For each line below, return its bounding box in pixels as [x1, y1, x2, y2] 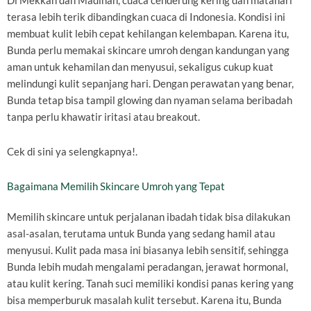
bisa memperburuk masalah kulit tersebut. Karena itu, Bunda [7, 294, 282, 306]
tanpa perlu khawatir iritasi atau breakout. [7, 111, 200, 124]
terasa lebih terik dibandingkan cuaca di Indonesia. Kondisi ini [7, 11, 285, 24]
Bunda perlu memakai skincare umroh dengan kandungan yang [7, 44, 289, 57]
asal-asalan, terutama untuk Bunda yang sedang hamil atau [7, 227, 275, 239]
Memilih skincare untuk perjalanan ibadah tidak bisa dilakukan [7, 210, 290, 223]
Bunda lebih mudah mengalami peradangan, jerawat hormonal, [7, 260, 288, 273]
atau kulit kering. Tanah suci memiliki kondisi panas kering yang [7, 277, 294, 289]
